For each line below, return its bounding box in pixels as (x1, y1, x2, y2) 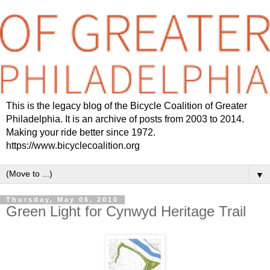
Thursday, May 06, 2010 (6, 196, 119, 204)
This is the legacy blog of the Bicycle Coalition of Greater (6, 101, 247, 111)
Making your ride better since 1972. (6, 127, 155, 138)
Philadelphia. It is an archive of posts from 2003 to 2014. (6, 114, 244, 125)
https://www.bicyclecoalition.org (6, 140, 140, 151)
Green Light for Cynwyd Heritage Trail (6, 203, 246, 220)
